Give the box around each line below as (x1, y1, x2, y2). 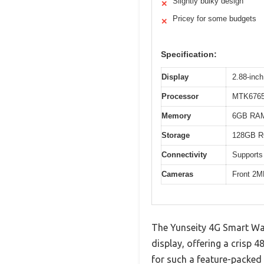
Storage (161, 130, 190, 140)
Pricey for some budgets (173, 14, 256, 23)
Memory (161, 111, 191, 120)
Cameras (161, 169, 193, 179)
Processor (161, 91, 199, 101)
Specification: (161, 49, 217, 59)
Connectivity (161, 150, 207, 159)
